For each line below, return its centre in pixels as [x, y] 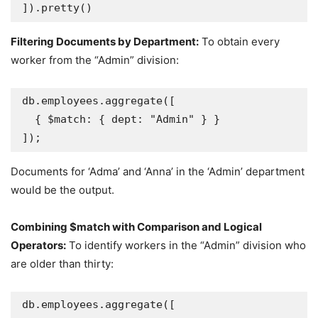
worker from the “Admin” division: [95, 60]
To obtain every [239, 42]
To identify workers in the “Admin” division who [186, 245]
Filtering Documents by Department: [105, 42]
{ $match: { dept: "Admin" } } [28, 119]
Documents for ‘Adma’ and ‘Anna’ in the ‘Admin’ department [158, 171]
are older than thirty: [62, 264]
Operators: [38, 245]
